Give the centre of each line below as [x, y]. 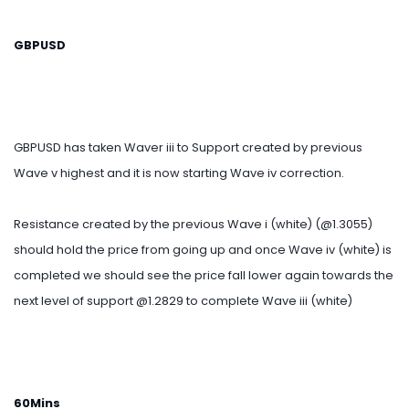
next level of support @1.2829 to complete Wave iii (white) [183, 301]
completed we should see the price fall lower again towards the [204, 276]
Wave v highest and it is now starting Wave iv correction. [179, 173]
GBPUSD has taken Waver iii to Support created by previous [188, 148]
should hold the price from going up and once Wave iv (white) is [203, 250]
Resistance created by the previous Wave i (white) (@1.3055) [193, 225]
